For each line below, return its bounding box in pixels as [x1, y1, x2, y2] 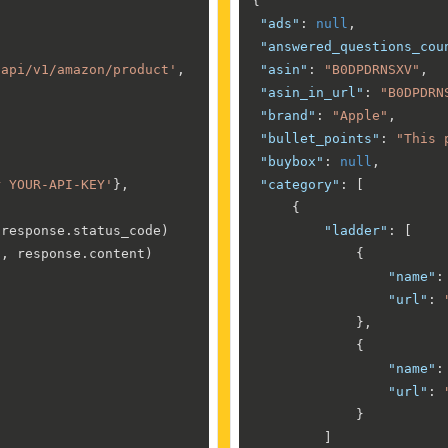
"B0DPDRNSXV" [324, 61, 420, 77]
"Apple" [332, 107, 388, 123]
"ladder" [324, 222, 388, 238]
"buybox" [260, 153, 324, 169]
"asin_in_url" [260, 84, 364, 100]
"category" [260, 176, 340, 192]
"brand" [260, 107, 316, 123]
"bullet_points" [260, 130, 380, 146]
